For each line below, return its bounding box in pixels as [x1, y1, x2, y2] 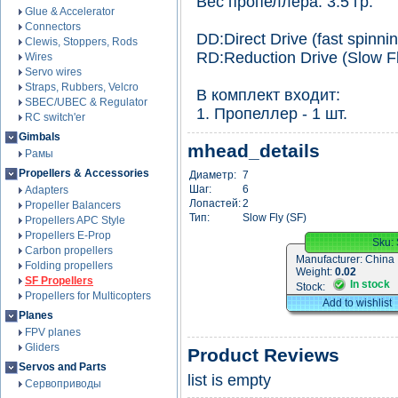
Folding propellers [25, 259, 113, 272]
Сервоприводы [25, 378, 101, 390]
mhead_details [187, 140, 320, 161]
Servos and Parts [19, 361, 107, 373]
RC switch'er [25, 111, 85, 123]
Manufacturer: [296, 253, 365, 266]
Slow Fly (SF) [243, 211, 306, 224]
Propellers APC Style [25, 214, 125, 227]
